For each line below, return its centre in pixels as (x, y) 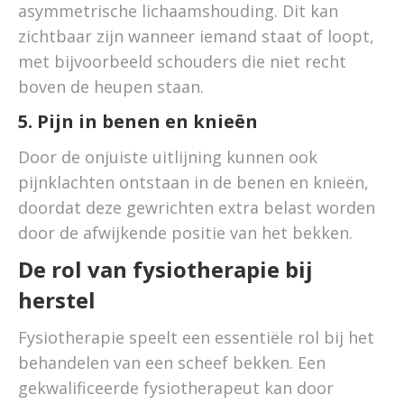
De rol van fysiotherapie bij (165, 269)
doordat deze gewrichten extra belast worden (197, 207)
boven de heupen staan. (111, 87)
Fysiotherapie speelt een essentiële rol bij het (196, 337)
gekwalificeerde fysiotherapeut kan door (176, 388)
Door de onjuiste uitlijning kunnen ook (168, 157)
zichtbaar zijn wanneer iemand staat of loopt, (196, 36)
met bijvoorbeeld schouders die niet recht (182, 61)
